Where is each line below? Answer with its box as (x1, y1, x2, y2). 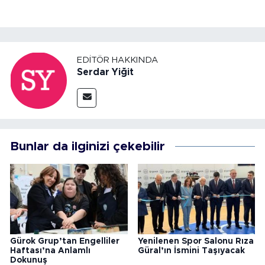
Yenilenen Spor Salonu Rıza (137, 237, 254, 246)
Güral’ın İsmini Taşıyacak (137, 247, 245, 256)
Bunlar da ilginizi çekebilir (10, 140, 165, 153)
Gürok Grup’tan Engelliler (10, 237, 119, 246)
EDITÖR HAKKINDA (77, 55, 158, 64)
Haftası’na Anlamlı (10, 247, 91, 256)
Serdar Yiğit (77, 67, 134, 77)
